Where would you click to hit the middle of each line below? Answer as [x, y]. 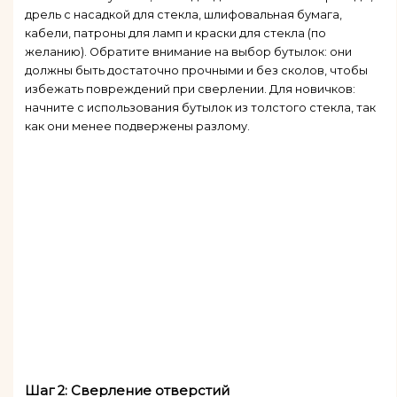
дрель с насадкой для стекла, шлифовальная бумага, [183, 15]
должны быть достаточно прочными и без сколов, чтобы [196, 71]
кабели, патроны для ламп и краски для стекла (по [175, 34]
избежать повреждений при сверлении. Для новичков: [190, 90]
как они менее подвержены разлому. [137, 127]
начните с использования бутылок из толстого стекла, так [200, 108]
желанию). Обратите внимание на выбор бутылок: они [188, 52]
